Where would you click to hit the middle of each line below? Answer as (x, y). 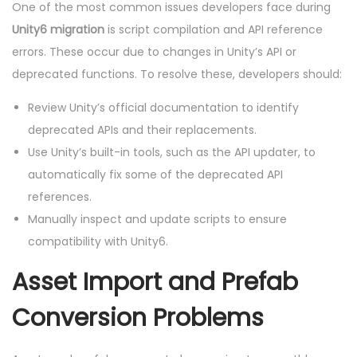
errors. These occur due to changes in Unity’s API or (154, 52)
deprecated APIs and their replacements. (142, 130)
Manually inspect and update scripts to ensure (157, 220)
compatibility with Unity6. (98, 242)
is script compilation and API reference (214, 30)
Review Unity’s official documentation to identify (163, 108)
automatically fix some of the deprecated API (155, 175)
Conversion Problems (138, 318)
